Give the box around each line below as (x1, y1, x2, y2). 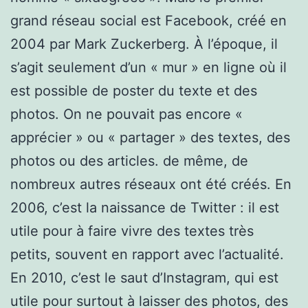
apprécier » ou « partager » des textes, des (10, 129, 290, 146)
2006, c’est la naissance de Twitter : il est (10, 199, 279, 216)
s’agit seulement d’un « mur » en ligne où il (10, 58, 287, 76)
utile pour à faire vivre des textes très (10, 222, 254, 239)
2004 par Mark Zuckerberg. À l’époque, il (10, 35, 278, 52)
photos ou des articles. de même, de (10, 152, 248, 169)
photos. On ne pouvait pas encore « (10, 105, 243, 122)
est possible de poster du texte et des (10, 82, 257, 99)
